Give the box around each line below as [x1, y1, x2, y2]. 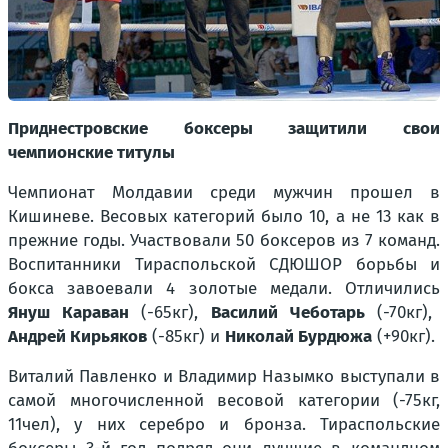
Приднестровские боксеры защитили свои [8, 117, 440, 139]
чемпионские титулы [8, 141, 175, 163]
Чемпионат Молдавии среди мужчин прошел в [8, 181, 440, 203]
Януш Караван [8, 301, 129, 323]
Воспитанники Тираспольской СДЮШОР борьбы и [8, 253, 440, 275]
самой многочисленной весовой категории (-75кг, [8, 389, 440, 411]
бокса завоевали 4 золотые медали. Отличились [8, 277, 440, 299]
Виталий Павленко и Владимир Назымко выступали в [8, 365, 440, 387]
